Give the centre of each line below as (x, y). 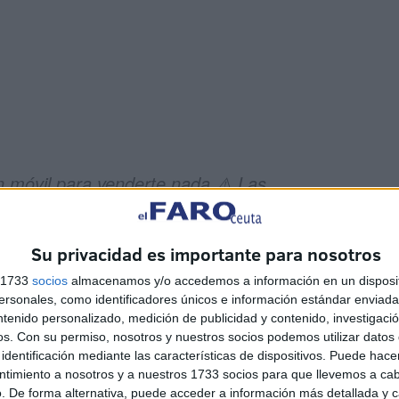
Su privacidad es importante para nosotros (206, 254)
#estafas (129, 237)
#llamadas (208, 237)
